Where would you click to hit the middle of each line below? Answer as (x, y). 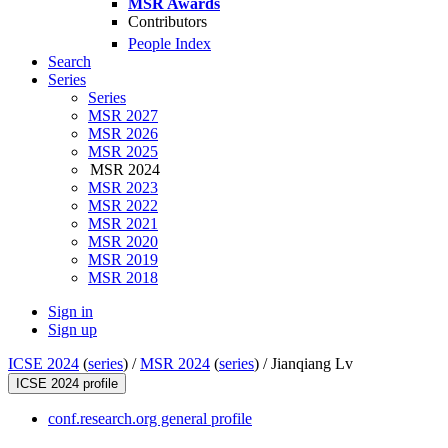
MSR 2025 (123, 152)
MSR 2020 (123, 242)
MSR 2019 (123, 260)
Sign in (70, 312)
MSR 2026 (123, 134)
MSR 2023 (123, 188)
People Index (169, 44)
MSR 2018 (123, 278)
